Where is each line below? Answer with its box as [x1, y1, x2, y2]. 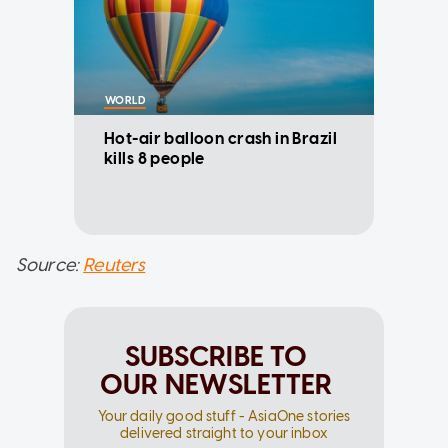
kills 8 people [104, 148, 205, 168]
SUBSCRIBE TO [124, 338, 308, 373]
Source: [16, 253, 84, 276]
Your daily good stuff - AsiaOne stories [97, 407, 351, 425]
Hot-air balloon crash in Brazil [104, 128, 338, 148]
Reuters [83, 253, 146, 276]
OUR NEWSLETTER [99, 366, 333, 401]
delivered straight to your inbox [120, 424, 328, 442]
